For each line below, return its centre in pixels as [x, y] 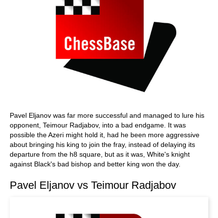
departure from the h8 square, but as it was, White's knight [100, 154]
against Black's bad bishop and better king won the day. [95, 164]
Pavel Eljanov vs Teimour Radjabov [93, 185]
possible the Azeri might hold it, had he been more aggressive [105, 135]
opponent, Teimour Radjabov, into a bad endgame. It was [98, 125]
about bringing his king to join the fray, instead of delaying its [102, 145]
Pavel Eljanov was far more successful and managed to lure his [107, 115]
